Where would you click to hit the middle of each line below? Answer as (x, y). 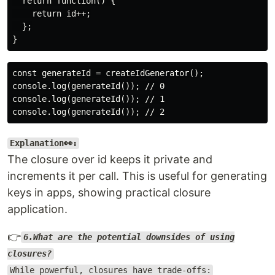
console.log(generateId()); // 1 (88, 99)
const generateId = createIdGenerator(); (108, 73)
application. (37, 209)
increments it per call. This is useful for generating (137, 176)
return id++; (52, 13)
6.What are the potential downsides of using (129, 237)
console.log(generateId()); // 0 (88, 86)
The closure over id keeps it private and (110, 159)
